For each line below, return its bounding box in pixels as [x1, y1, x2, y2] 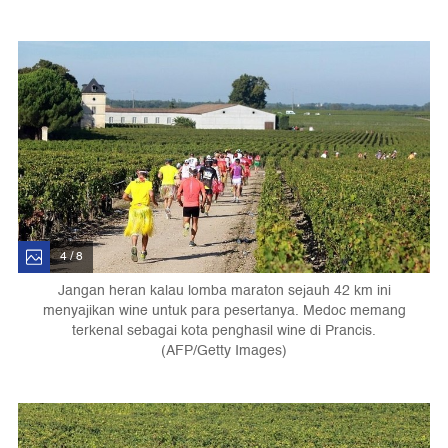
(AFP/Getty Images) [161, 338, 287, 362]
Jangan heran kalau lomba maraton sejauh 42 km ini [57, 278, 391, 302]
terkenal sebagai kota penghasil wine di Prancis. [72, 318, 376, 342]
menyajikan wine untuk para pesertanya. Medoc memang [42, 298, 406, 322]
